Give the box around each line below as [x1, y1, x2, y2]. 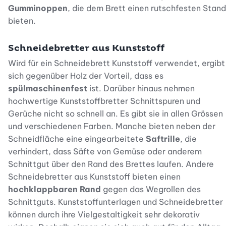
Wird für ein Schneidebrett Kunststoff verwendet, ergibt [8, 58, 225, 68]
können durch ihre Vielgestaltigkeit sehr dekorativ [8, 209, 200, 219]
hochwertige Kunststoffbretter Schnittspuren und [8, 95, 200, 106]
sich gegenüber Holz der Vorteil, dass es [8, 70, 163, 81]
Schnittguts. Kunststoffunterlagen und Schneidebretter [8, 196, 223, 207]
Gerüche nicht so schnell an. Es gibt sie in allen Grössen [8, 108, 223, 119]
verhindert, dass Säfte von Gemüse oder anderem [8, 146, 202, 156]
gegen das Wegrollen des [101, 184, 201, 194]
